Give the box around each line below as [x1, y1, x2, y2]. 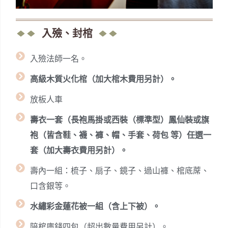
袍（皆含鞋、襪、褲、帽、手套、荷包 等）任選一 [30, 131, 211, 140]
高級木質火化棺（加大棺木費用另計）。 [30, 75, 177, 84]
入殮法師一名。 [30, 54, 87, 64]
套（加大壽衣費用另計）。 [30, 146, 128, 155]
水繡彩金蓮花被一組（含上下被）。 [30, 202, 160, 211]
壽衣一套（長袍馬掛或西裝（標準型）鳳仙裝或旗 [30, 116, 209, 125]
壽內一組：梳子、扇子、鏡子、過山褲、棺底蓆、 [30, 166, 209, 176]
